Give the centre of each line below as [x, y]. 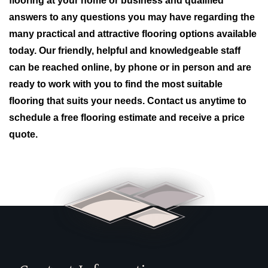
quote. [23, 134]
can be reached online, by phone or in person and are [130, 67]
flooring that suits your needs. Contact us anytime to [128, 101]
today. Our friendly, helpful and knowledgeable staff [125, 51]
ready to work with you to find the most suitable [116, 84]
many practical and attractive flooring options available [133, 34]
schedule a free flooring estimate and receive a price [127, 118]
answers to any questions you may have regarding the [132, 17]
